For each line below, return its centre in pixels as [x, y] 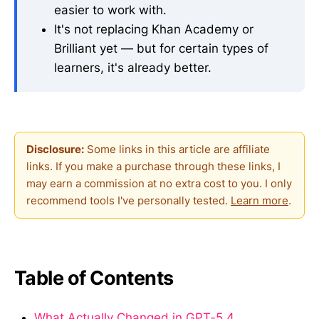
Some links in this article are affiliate [177, 150]
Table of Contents [94, 278]
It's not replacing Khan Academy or [154, 29]
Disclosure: [55, 150]
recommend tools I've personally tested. [129, 201]
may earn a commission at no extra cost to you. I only [159, 184]
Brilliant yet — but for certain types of [161, 48]
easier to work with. [110, 10]
